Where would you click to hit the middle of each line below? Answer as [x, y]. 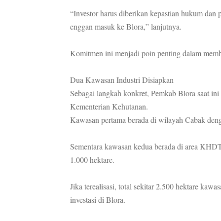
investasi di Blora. [98, 199]
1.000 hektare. [92, 159]
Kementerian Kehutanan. [109, 106]
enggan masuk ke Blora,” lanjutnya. [126, 26]
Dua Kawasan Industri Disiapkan [122, 79]
